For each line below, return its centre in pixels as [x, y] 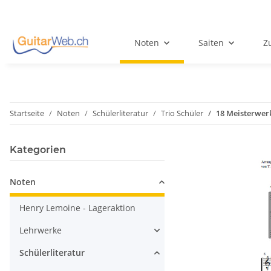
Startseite [27, 113]
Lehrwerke [41, 230]
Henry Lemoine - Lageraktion [77, 208]
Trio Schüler [182, 113]
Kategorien [38, 150]
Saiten [211, 43]
